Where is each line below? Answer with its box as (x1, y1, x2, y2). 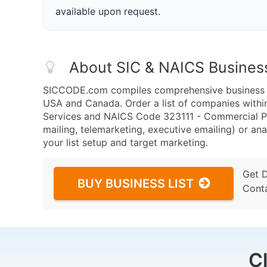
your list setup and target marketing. (43, 136, 208, 148)
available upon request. (55, 5, 160, 17)
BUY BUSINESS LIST (77, 176, 194, 191)
